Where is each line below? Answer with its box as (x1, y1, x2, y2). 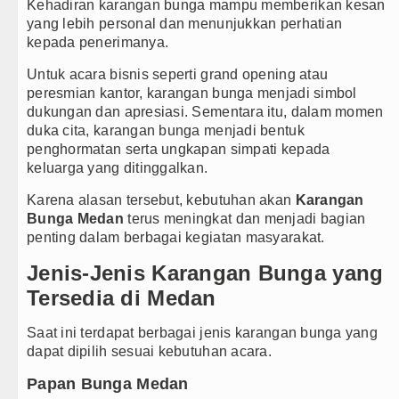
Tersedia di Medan (27, 286, 216, 311)
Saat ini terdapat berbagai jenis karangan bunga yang (27, 325, 379, 341)
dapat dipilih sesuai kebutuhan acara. (27, 344, 272, 360)
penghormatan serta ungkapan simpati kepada (27, 142, 330, 158)
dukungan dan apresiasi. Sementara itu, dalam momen (27, 104, 384, 120)
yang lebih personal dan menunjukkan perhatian (27, 16, 343, 32)
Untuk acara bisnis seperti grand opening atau (27, 67, 329, 83)
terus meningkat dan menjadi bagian (123, 211, 366, 227)
